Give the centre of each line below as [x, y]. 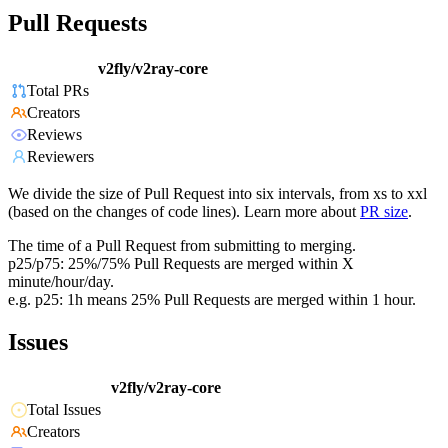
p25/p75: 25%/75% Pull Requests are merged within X [181, 264]
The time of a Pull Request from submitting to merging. [182, 246]
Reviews [54, 135]
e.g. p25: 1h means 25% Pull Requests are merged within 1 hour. [212, 300]
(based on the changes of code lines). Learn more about [182, 212]
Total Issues [64, 410]
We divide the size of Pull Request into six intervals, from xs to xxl [217, 194]
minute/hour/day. [61, 282]
